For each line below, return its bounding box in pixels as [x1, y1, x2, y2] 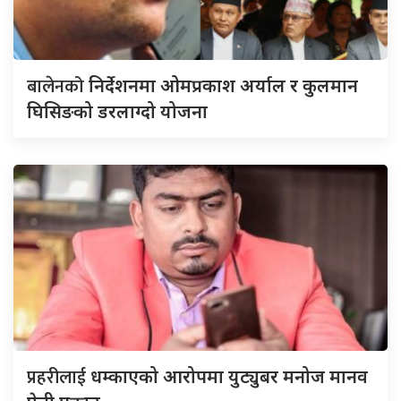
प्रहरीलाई [27, 362, 90, 393]
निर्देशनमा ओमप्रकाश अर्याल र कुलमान [89, 73, 358, 98]
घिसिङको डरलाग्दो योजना [27, 98, 208, 124]
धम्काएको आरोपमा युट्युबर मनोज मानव [90, 363, 368, 388]
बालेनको [27, 71, 89, 102]
